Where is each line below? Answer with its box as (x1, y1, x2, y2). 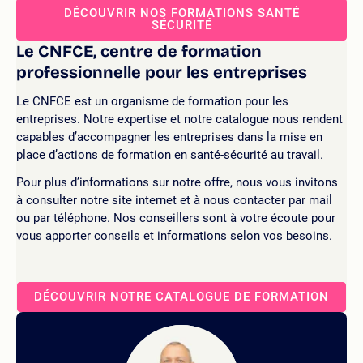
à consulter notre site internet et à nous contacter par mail (16, 193, 332, 207)
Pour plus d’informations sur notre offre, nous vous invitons (16, 175, 338, 190)
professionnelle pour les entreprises (16, 62, 307, 82)
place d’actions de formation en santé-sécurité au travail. (16, 147, 323, 162)
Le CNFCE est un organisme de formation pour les (16, 94, 288, 109)
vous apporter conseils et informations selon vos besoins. (16, 228, 332, 243)
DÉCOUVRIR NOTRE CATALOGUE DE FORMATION (34, 289, 329, 304)
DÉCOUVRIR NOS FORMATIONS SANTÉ (63, 6, 300, 20)
